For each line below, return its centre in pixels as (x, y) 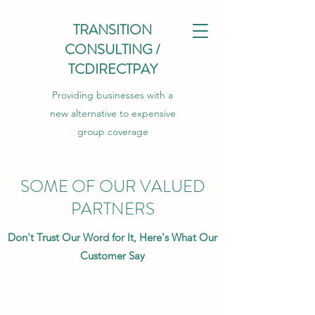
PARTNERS (112, 209)
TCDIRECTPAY (112, 69)
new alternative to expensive (112, 113)
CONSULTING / (112, 50)
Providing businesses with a (112, 95)
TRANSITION (112, 30)
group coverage (112, 131)
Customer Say (112, 256)
